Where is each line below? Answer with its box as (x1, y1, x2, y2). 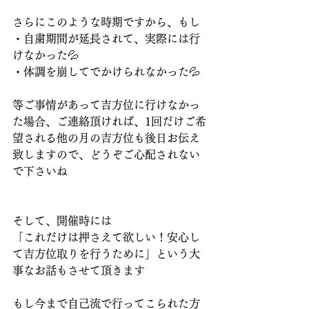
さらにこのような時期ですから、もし (12, 17, 200, 28)
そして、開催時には (12, 215, 112, 227)
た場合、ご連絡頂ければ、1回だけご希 (12, 116, 206, 128)
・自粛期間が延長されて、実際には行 (12, 33, 200, 45)
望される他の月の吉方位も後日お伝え (12, 132, 200, 144)
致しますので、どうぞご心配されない (12, 149, 200, 161)
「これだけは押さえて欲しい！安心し (12, 232, 200, 243)
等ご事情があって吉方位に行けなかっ (12, 99, 200, 111)
